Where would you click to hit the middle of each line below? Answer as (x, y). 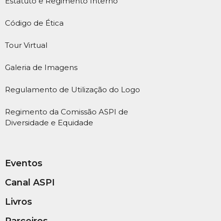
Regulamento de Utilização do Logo (73, 90)
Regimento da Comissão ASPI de (67, 112)
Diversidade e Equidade (49, 123)
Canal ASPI (30, 183)
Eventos (24, 164)
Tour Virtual (26, 45)
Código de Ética (34, 23)
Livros (18, 202)
